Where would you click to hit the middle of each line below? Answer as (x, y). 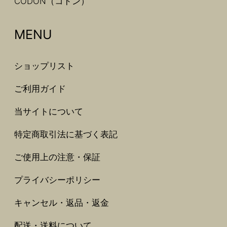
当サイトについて (49, 112)
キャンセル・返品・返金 (62, 203)
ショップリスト (44, 66)
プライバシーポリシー (57, 180)
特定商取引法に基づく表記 (66, 135)
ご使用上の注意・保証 (57, 157)
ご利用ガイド (40, 89)
